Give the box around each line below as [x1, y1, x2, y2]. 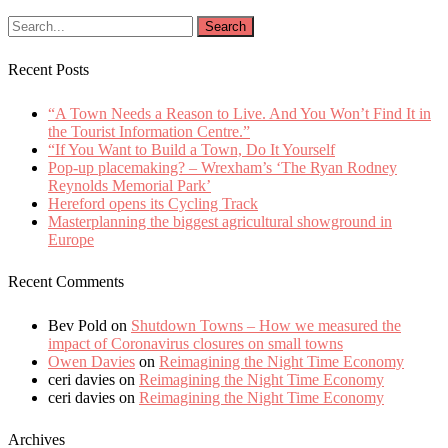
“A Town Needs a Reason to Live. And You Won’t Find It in [48, 104, 431, 122]
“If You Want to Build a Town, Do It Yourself [48, 140, 335, 158]
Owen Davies [48, 352, 135, 370]
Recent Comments [8, 273, 124, 292]
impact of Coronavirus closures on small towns [48, 334, 343, 352]
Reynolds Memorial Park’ [48, 176, 211, 194]
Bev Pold [48, 316, 107, 334]
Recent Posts [8, 61, 89, 80]
